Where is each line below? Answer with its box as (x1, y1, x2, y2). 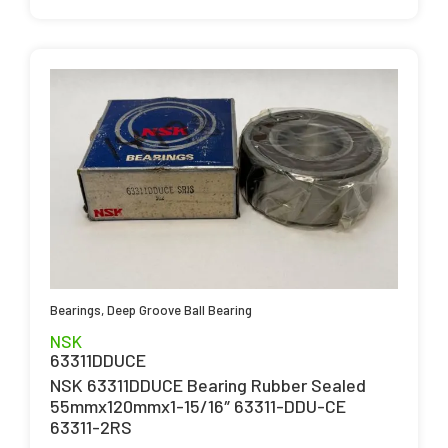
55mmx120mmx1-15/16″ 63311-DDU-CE (50, 395, 346, 418)
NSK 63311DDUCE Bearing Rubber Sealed (50, 374, 366, 397)
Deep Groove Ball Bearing (107, 302, 252, 319)
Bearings (50, 302, 101, 319)
